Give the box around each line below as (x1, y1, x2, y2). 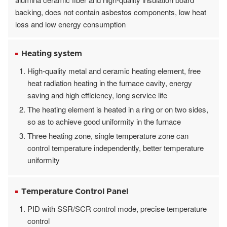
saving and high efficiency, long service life (27, 89, 167, 100)
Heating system (21, 49, 82, 58)
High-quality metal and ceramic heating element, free (27, 65, 201, 76)
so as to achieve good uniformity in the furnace (27, 116, 181, 127)
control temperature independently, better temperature (27, 142, 204, 153)
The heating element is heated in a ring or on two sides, (27, 103, 208, 115)
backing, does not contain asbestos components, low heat (15, 6, 206, 17)
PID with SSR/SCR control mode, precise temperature (27, 203, 207, 214)
